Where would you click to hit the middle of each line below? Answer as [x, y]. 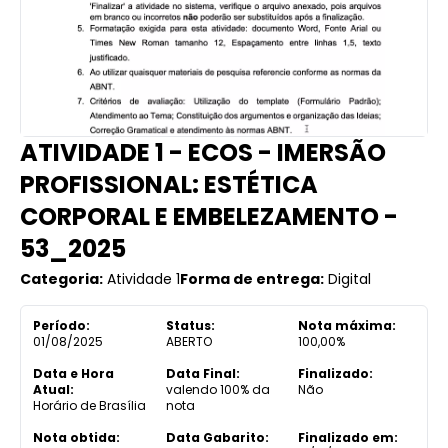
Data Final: [202, 373]
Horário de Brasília [89, 405]
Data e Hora [73, 373]
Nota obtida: [76, 437]
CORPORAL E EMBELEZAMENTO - [209, 216]
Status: [190, 325]
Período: [61, 325]
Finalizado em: [348, 437]
